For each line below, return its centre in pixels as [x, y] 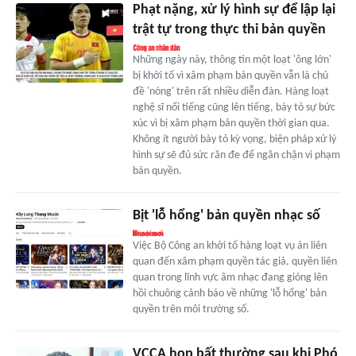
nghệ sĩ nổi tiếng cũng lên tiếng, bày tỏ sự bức [234, 107]
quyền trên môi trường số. [191, 309]
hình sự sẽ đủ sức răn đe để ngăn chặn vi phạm [236, 155]
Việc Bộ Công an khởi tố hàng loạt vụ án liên [229, 246]
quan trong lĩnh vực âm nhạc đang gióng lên [230, 277]
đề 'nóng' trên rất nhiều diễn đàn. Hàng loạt [230, 91]
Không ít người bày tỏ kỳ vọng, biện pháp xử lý [234, 139]
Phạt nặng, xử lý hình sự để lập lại [234, 10]
